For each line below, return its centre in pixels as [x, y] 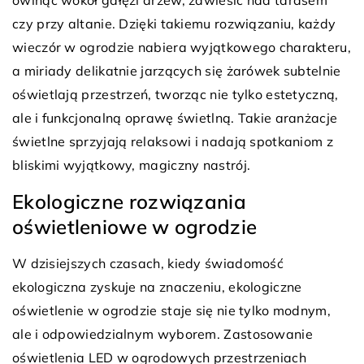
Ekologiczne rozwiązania [129, 202]
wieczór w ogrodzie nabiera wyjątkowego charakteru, [182, 48]
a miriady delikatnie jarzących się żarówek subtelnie [177, 71]
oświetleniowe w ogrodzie [135, 227]
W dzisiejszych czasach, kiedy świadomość [148, 264]
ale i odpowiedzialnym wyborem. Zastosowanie [162, 334]
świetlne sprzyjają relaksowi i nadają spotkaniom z [173, 142]
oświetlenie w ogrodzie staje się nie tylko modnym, [171, 311]
